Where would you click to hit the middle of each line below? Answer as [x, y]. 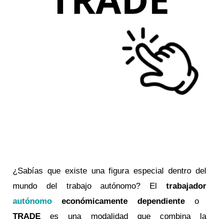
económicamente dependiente [118, 201]
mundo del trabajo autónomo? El [89, 186]
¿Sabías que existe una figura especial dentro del [109, 171]
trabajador [186, 186]
